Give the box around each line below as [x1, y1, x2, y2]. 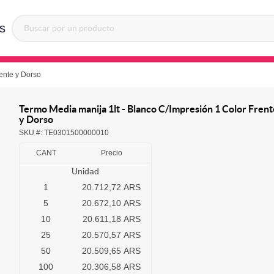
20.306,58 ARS [82, 262, 141, 272]
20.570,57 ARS [82, 230, 141, 240]
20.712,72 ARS [82, 182, 141, 193]
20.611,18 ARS [82, 214, 141, 224]
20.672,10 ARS [82, 198, 141, 209]
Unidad [71, 166, 99, 177]
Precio [100, 149, 122, 158]
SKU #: [19, 128, 44, 138]
